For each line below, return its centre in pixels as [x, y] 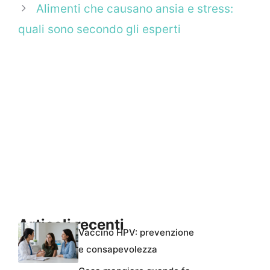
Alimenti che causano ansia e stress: [135, 9]
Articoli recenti [71, 225]
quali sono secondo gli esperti [99, 30]
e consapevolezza [118, 249]
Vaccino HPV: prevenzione [136, 232]
